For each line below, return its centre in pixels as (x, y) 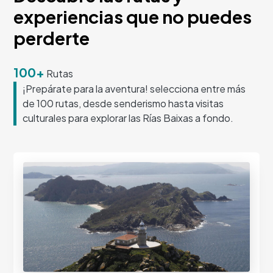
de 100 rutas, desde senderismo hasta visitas (123, 103)
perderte (52, 37)
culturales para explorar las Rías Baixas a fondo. (128, 118)
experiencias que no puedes (133, 16)
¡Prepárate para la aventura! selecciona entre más (134, 88)
